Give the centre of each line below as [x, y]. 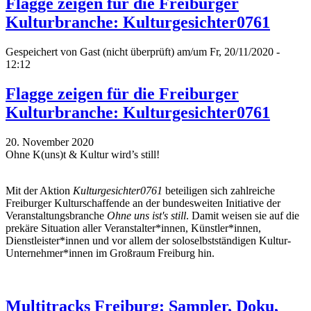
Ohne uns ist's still [146, 215]
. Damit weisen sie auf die [243, 215]
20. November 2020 [50, 142]
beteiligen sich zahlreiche [219, 190]
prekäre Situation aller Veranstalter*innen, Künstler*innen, [133, 228]
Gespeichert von [43, 52]
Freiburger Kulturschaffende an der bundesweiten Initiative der [143, 203]
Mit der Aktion [39, 190]
